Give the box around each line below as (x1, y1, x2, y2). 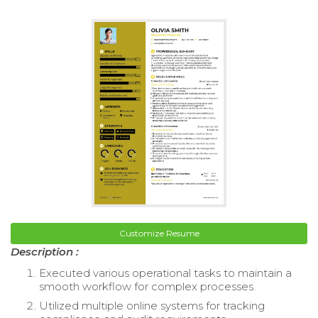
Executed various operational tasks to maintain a (39, 266, 292, 280)
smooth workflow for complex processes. (39, 280, 256, 294)
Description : (11, 245, 79, 259)
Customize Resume (119, 228, 199, 239)
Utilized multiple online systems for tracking (39, 299, 265, 313)
